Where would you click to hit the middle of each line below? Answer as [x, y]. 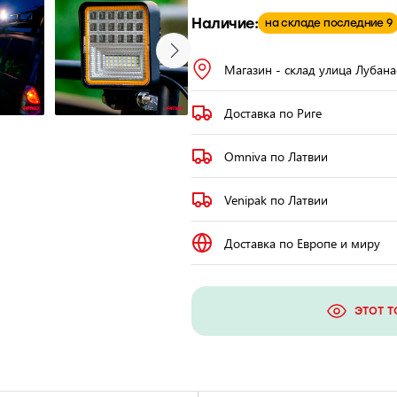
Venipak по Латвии [276, 199]
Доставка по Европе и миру [302, 243]
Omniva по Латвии [276, 156]
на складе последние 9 [329, 23]
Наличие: [225, 23]
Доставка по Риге [273, 113]
